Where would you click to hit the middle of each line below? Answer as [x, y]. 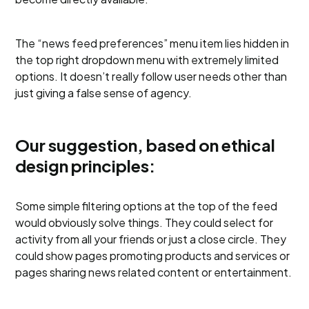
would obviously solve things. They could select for [144, 222]
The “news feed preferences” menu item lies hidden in [152, 43]
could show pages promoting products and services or [153, 256]
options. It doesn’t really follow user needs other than [151, 76]
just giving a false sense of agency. [104, 93]
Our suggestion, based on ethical [146, 145]
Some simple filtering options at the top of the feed [147, 206]
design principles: [86, 166]
